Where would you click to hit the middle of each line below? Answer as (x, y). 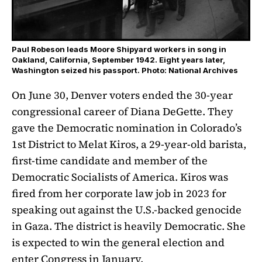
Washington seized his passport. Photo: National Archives (125, 70)
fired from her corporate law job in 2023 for (119, 193)
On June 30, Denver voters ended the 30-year (122, 95)
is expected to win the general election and (118, 242)
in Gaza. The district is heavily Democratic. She (129, 226)
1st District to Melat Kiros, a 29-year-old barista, (129, 144)
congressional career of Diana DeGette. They (123, 111)
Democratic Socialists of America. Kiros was (120, 177)
